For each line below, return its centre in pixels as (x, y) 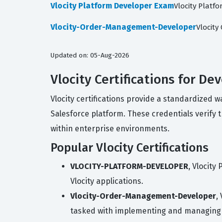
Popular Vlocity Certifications (130, 148)
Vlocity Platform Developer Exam (112, 6)
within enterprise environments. (110, 129)
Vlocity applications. (107, 181)
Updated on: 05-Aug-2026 (90, 55)
